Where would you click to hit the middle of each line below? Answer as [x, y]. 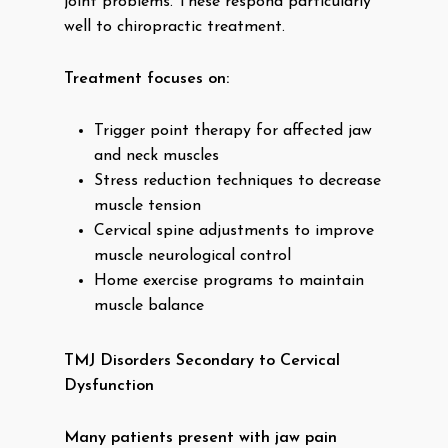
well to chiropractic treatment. [174, 27]
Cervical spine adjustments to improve [234, 231]
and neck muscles [156, 156]
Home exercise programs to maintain [229, 281]
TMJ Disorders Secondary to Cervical [202, 361]
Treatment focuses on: [146, 79]
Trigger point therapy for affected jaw [233, 131]
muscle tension [147, 206]
